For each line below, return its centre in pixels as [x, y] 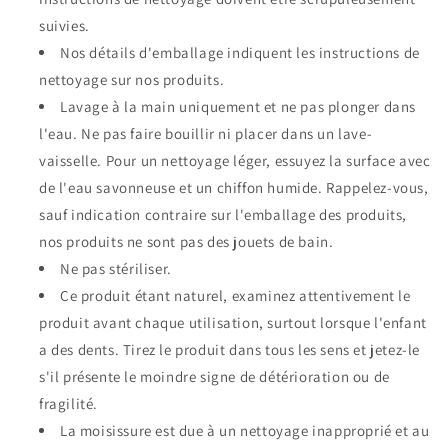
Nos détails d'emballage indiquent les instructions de [240, 53]
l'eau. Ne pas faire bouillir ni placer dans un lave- [206, 134]
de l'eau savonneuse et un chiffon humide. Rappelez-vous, [234, 188]
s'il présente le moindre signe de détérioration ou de [214, 377]
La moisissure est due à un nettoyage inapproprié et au [245, 431]
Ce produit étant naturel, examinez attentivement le [235, 296]
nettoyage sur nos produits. [132, 80]
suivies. [64, 26]
